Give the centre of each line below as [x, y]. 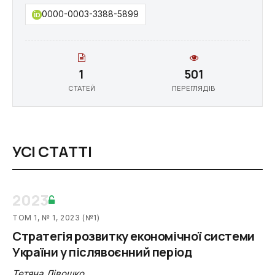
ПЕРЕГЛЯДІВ [194, 88]
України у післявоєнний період [102, 252]
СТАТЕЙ [81, 88]
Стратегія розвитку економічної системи [134, 236]
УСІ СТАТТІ [52, 151]
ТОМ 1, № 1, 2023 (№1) [56, 218]
